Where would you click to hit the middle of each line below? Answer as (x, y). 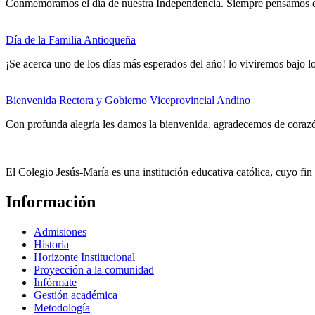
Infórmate (55, 283)
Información (51, 202)
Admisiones (60, 232)
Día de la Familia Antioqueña (71, 40)
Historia (51, 245)
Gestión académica (76, 295)
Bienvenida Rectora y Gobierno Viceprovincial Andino (128, 101)
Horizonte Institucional (84, 257)
